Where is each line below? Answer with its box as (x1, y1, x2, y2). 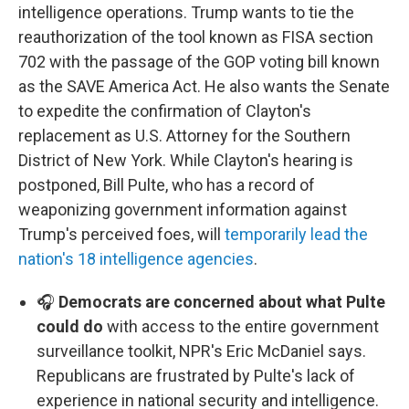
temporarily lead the (225, 225, 368, 245)
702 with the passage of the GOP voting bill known (18, 52, 380, 72)
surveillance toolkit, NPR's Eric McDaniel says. (37, 341, 366, 362)
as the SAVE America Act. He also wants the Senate (18, 77, 390, 97)
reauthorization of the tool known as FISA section (18, 27, 373, 47)
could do (37, 317, 103, 337)
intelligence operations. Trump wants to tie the (18, 3, 354, 23)
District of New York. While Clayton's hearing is (18, 151, 353, 171)
